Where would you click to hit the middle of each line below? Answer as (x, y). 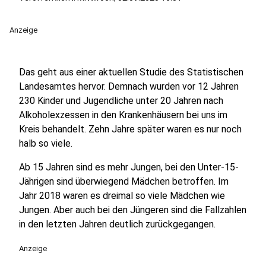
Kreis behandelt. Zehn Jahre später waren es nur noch (130, 129)
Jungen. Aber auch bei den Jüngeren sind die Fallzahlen (133, 210)
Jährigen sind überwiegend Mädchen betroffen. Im (124, 181)
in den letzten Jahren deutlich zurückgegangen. (117, 224)
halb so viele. (46, 143)
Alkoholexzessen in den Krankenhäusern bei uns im (123, 115)
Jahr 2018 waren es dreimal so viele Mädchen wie (122, 196)
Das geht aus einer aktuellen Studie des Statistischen (131, 72)
